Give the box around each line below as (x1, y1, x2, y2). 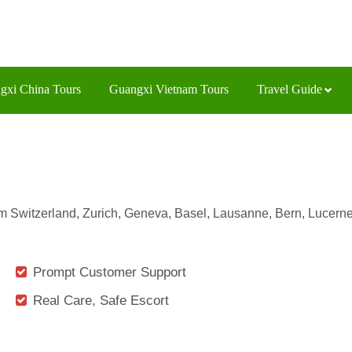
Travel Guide (257, 82, 322, 96)
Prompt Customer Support (33, 264, 186, 280)
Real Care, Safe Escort (33, 292, 169, 308)
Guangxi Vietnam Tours (109, 82, 229, 96)
